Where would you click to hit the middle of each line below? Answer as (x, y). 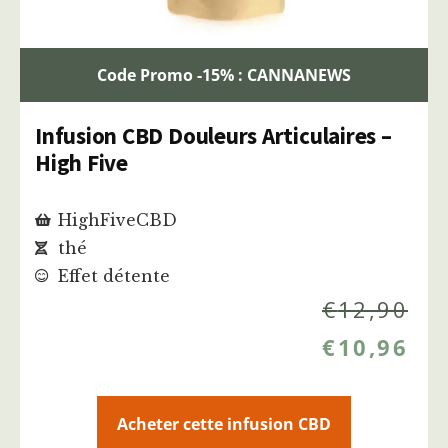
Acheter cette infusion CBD (224, 424)
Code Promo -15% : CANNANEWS (224, 75)
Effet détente (113, 276)
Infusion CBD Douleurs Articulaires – (213, 136)
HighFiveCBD (117, 220)
